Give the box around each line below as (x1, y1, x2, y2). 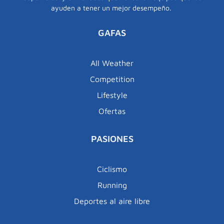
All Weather (90, 58, 133, 67)
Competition (89, 74, 134, 83)
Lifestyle (96, 90, 127, 99)
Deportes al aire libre (74, 196, 150, 205)
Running (97, 180, 127, 189)
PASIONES (90, 133, 133, 144)
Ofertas (98, 106, 125, 115)
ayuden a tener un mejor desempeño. (50, 3, 173, 12)
